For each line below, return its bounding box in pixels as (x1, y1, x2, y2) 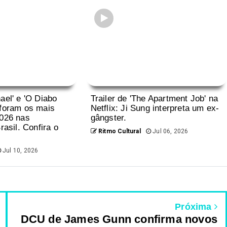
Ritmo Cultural (96, 127, 141, 135)
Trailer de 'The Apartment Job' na (90, 93, 218, 103)
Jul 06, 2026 (151, 127, 188, 135)
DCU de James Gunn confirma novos (20, 212, 217, 225)
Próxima (175, 201, 214, 212)
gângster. (90, 112, 127, 123)
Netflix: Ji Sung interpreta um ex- (90, 103, 219, 113)
